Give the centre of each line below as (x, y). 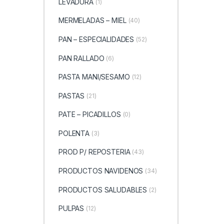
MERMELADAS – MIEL (92, 20)
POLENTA (74, 133)
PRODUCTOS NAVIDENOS (101, 171)
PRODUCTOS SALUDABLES (103, 189)
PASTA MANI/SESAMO (94, 77)
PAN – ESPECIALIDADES (96, 39)
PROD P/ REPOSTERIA (94, 152)
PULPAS (71, 208)
